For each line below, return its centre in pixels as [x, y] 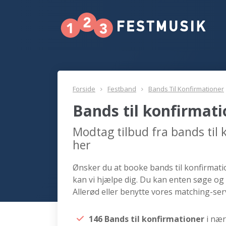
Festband [122, 89]
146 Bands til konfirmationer [148, 219]
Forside [84, 89]
